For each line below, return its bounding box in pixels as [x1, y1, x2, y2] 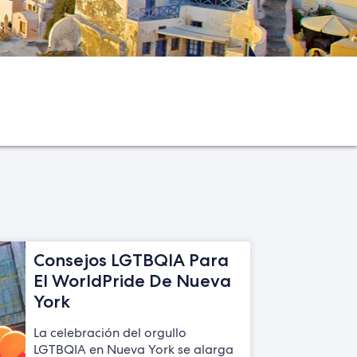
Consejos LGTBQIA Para [33, 249, 229, 270]
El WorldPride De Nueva [33, 269, 231, 291]
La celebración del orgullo [33, 324, 186, 341]
